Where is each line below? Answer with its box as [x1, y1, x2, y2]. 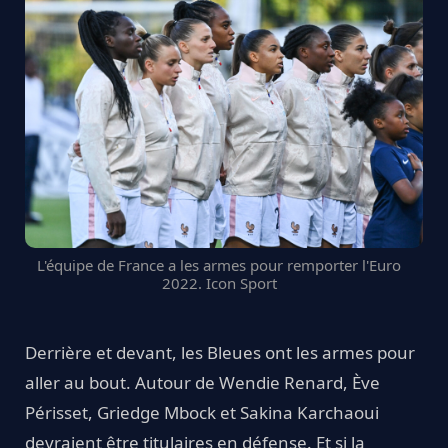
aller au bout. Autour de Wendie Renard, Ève [25, 370, 380, 394]
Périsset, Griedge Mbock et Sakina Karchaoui [25, 400, 379, 424]
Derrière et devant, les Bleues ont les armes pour [25, 340, 415, 364]
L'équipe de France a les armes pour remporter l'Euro [37, 254, 401, 275]
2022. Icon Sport [161, 272, 277, 293]
